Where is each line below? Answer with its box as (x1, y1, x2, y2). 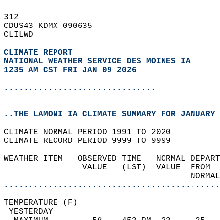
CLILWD (4, 30, 43, 39)
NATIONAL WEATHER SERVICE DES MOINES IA (4, 57, 191, 66)
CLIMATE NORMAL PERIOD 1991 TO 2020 (4, 128, 181, 137)
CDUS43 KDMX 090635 (4, 22, 102, 30)
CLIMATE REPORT (4, 48, 78, 57)
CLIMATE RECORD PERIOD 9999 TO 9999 (4, 137, 181, 145)
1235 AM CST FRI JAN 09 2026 (4, 66, 137, 75)
